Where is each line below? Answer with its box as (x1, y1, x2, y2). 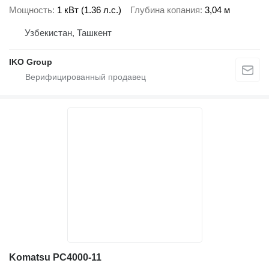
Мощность (9, 5, 52, 16)
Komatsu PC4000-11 (9, 252, 101, 262)
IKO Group (9, 56, 52, 67)
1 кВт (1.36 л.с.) (57, 5, 121, 16)
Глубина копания (130, 5, 200, 16)
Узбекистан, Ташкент (25, 27, 112, 38)
